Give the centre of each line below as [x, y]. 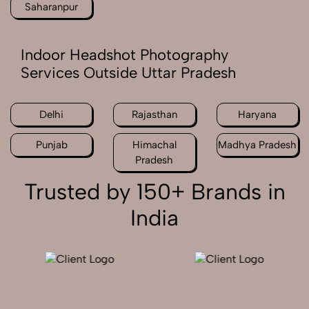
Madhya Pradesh [258, 145]
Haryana [258, 115]
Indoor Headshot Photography [124, 55]
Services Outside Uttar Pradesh [128, 73]
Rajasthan [154, 115]
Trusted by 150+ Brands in [154, 192]
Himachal [154, 145]
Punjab [51, 145]
